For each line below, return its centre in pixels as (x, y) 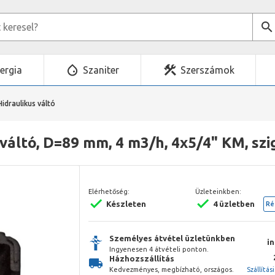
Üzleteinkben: (219, 192)
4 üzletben (234, 203)
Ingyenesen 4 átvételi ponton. (159, 249)
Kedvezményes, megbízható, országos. (172, 269)
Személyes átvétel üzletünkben (172, 238)
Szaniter (101, 70)
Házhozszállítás (142, 258)
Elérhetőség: (109, 192)
